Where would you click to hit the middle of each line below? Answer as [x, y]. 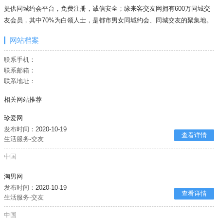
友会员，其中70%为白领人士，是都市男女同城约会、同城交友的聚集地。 [109, 20]
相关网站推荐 [23, 100]
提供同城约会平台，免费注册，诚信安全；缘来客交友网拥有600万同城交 [107, 8]
